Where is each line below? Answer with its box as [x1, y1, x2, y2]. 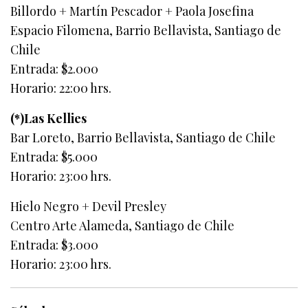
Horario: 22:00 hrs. [10, 79, 112, 96]
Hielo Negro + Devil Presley [10, 197, 167, 214]
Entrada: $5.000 [10, 148, 98, 165]
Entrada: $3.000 [10, 236, 99, 253]
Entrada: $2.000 [10, 60, 99, 77]
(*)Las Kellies [10, 109, 87, 126]
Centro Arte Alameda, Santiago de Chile [10, 217, 235, 234]
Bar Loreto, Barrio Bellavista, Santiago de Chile [10, 129, 276, 146]
